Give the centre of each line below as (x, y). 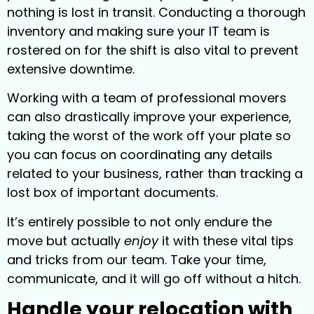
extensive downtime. (71, 69)
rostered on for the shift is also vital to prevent (153, 50)
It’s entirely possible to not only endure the (139, 221)
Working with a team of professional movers (147, 98)
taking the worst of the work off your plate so (149, 136)
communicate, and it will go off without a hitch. (154, 278)
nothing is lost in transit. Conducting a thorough (156, 12)
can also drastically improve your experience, (149, 117)
